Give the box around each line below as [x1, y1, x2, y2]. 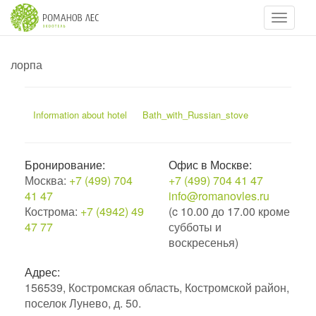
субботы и [169, 219, 221, 235]
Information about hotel [33, 108, 127, 121]
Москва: [25, 172, 69, 188]
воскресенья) [169, 234, 238, 250]
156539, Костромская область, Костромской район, [25, 279, 289, 296]
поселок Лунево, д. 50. [25, 295, 141, 311]
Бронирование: [25, 157, 105, 173]
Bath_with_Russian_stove [142, 108, 248, 121]
